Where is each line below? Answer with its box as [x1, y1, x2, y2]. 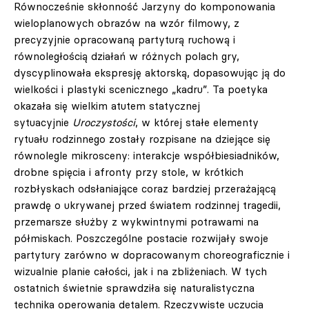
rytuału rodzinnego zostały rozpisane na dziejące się [14, 132, 270, 146]
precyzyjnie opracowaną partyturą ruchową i [14, 33, 235, 46]
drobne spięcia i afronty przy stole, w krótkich [14, 166, 243, 179]
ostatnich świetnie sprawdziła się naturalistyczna [14, 281, 255, 295]
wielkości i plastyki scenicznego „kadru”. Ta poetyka [14, 83, 268, 96]
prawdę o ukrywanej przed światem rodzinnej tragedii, [14, 199, 281, 212]
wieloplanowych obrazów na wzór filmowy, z [14, 17, 239, 30]
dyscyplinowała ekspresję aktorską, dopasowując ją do [14, 66, 286, 79]
